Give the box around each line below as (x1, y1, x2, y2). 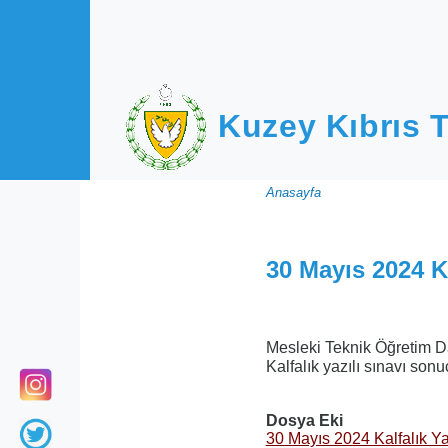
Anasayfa (265, 185, 321, 200)
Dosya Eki (265, 412, 343, 429)
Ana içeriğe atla (18, 10, 133, 27)
